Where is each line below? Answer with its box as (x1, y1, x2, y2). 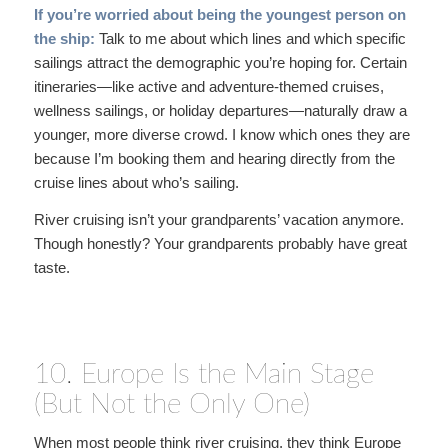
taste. (33, 258, 70, 276)
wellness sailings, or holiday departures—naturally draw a (33, 102, 407, 119)
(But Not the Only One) (33, 389, 310, 418)
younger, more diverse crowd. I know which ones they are (33, 126, 410, 143)
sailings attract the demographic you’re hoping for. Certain (33, 54, 407, 71)
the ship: (33, 30, 95, 47)
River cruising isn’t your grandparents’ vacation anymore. (33, 210, 404, 228)
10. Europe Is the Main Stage (33, 359, 374, 388)
